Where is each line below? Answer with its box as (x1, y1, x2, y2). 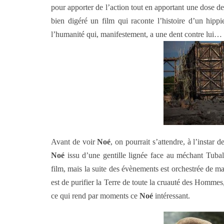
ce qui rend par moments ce (51, 191, 139, 200)
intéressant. (153, 191, 190, 200)
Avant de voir (51, 137, 97, 146)
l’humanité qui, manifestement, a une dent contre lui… (51, 30, 222, 38)
